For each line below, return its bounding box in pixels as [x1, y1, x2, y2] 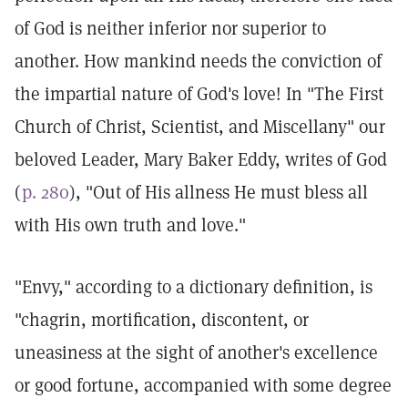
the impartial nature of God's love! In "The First [15, 82, 383, 106]
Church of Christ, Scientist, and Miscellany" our [15, 115, 385, 138]
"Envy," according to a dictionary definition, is [15, 275, 372, 299]
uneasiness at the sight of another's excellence [15, 341, 378, 364]
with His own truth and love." [15, 213, 246, 237]
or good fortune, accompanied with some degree [15, 373, 392, 397]
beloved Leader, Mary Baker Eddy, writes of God [15, 148, 387, 171]
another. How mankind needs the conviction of [15, 49, 382, 73]
